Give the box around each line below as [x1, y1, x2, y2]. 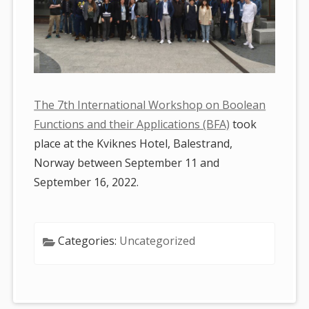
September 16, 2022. [34, 174, 139, 190]
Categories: [58, 232, 120, 248]
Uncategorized [119, 232, 196, 248]
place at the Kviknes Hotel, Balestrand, [34, 135, 233, 151]
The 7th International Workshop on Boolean [34, 97, 266, 112]
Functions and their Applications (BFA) [34, 116, 230, 132]
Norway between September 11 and [34, 154, 220, 170]
